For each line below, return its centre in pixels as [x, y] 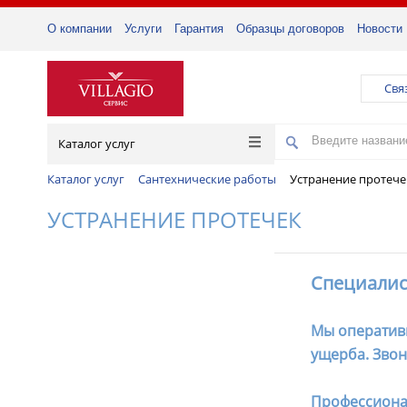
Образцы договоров [290, 29]
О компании [79, 29]
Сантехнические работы [207, 179]
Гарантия [199, 29]
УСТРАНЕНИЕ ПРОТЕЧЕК [174, 220]
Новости [380, 29]
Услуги [143, 29]
